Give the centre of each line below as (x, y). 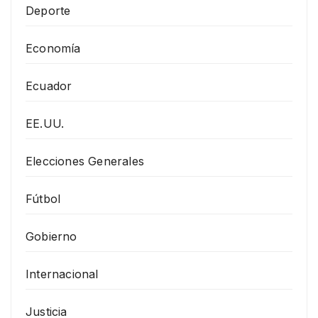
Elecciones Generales (85, 161)
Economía (53, 48)
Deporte (48, 10)
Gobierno (51, 236)
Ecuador (49, 86)
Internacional (62, 274)
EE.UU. (45, 123)
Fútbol (43, 198)
